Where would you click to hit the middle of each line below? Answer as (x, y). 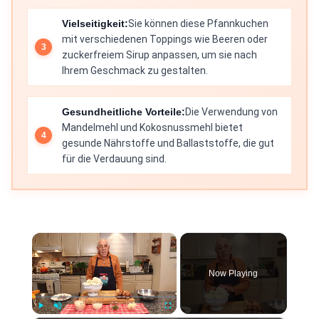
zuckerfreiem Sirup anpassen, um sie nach (159, 55)
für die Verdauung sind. (114, 159)
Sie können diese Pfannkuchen (198, 23)
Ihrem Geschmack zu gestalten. (135, 70)
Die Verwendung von (231, 112)
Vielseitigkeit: (95, 23)
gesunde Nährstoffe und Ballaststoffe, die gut (168, 143)
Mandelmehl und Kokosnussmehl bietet (152, 127)
